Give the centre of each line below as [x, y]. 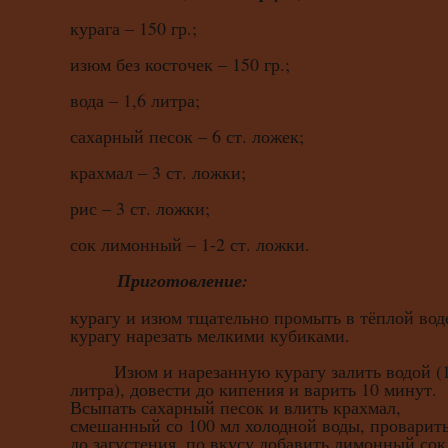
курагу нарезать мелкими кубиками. [210, 335]
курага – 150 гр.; [133, 28]
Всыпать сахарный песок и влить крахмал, [235, 407]
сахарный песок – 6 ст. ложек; [187, 136]
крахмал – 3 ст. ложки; [158, 172]
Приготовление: [182, 281]
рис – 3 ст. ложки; [140, 208]
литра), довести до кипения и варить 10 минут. [253, 389]
